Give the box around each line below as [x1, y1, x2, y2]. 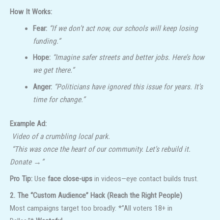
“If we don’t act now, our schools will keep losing [49, 24, 198, 33]
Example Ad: [10, 119, 47, 129]
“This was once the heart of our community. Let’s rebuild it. [12, 145, 191, 154]
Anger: [32, 82, 52, 92]
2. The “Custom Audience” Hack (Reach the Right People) [10, 191, 182, 200]
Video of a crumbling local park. [12, 132, 110, 141]
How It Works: [10, 7, 52, 16]
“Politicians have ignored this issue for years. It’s [54, 82, 203, 92]
